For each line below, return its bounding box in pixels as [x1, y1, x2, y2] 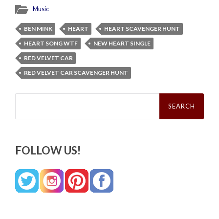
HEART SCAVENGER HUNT [104, 24, 180, 32]
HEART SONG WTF [24, 39, 78, 47]
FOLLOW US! [15, 143, 81, 157]
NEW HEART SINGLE [93, 39, 151, 47]
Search [15, 92, 38, 101]
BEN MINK [24, 24, 53, 32]
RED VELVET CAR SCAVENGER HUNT [24, 68, 129, 76]
